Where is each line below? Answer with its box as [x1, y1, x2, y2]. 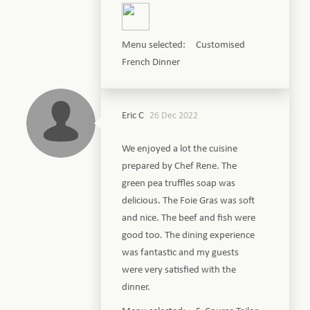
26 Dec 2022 [149, 110, 199, 121]
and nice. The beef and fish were [122, 212, 256, 224]
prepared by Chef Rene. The [122, 161, 237, 172]
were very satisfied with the [122, 264, 237, 275]
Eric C [122, 110, 145, 121]
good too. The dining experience [122, 230, 255, 241]
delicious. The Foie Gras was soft [122, 195, 255, 206]
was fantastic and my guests [122, 247, 239, 258]
